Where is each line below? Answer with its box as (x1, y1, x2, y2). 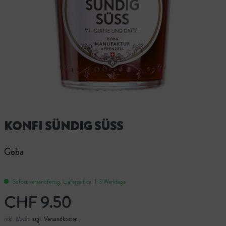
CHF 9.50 (4, 190, 71, 214)
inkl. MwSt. (4, 214, 32, 223)
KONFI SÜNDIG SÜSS (4, 117, 123, 135)
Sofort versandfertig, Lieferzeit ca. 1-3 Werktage (11, 177, 126, 186)
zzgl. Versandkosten (32, 214, 78, 223)
